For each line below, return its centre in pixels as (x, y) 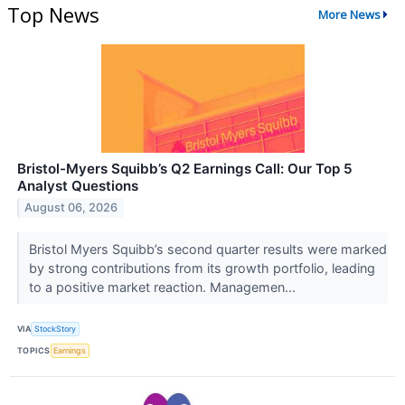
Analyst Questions (78, 185)
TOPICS (34, 351)
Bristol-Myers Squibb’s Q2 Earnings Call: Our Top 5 (185, 168)
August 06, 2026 (71, 208)
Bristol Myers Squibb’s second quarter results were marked (207, 249)
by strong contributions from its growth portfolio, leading (202, 268)
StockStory (56, 329)
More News (349, 15)
